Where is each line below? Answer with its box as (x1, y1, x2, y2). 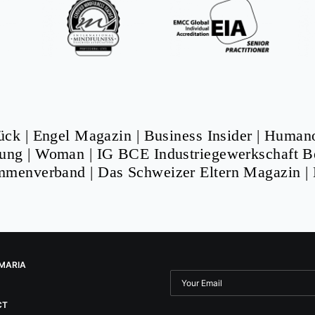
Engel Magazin (32, 127, 132, 144)
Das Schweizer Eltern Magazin (98, 163, 301, 181)
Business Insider (143, 127, 252, 144)
